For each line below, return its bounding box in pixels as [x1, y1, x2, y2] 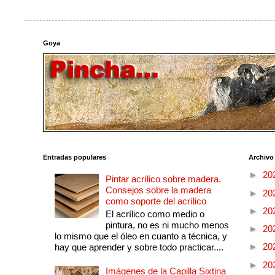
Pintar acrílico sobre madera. [105, 174, 221, 185]
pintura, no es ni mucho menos [105, 220, 229, 231]
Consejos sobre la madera [105, 185, 211, 196]
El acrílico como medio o [105, 209, 204, 220]
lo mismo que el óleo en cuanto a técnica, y [54, 231, 227, 242]
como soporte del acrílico [105, 196, 206, 207]
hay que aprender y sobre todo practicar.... [54, 242, 223, 253]
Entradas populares [43, 153, 106, 161]
